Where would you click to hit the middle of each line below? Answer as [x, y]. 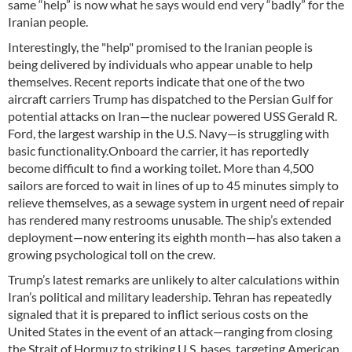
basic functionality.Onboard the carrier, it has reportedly [158, 151]
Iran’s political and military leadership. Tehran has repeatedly [170, 297]
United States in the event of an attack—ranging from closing [170, 332]
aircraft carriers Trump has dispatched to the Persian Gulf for [170, 99]
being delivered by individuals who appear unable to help [160, 64]
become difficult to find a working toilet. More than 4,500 [161, 168]
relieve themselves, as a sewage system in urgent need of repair [176, 203]
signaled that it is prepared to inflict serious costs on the [158, 314]
